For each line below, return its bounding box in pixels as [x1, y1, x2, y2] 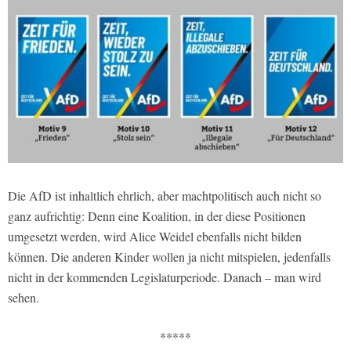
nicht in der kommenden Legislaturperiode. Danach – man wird [8, 269, 321, 286]
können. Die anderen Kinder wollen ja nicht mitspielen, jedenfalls [8, 248, 331, 266]
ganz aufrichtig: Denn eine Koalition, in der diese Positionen [8, 208, 306, 225]
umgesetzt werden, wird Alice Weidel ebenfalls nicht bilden [8, 228, 302, 245]
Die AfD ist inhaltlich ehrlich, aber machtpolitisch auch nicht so [8, 187, 321, 204]
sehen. [8, 289, 39, 306]
